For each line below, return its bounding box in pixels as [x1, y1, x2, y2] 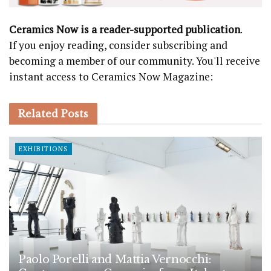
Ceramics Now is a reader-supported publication [9, 22, 240, 36]
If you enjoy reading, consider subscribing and [9, 38, 227, 52]
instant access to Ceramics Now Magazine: [9, 69, 213, 83]
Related [18, 107, 58, 120]
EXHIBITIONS [19, 144, 68, 153]
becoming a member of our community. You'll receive [9, 53, 260, 68]
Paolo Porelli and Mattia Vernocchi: [18, 253, 211, 267]
